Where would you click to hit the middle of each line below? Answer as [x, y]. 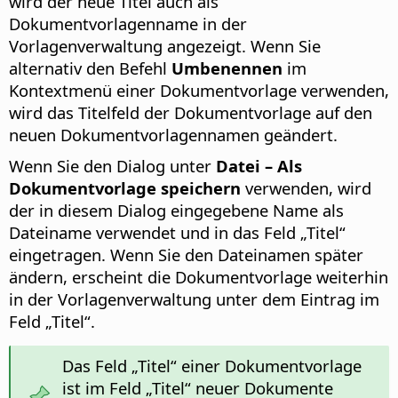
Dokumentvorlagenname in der [128, 23]
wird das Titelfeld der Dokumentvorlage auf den [191, 112]
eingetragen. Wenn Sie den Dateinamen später [186, 254]
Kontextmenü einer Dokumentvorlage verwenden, [199, 90]
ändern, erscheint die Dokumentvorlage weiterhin [199, 276]
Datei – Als [259, 165]
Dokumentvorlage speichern [125, 187]
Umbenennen [227, 68]
